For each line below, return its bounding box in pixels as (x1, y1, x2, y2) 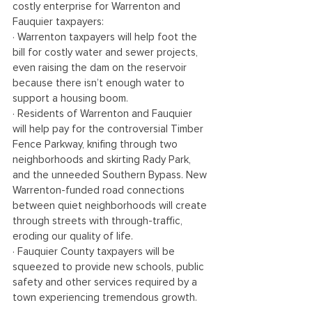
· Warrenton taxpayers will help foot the (13, 32, 200, 42)
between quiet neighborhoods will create (13, 201, 210, 211)
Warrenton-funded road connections (13, 185, 187, 196)
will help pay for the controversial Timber (13, 124, 206, 134)
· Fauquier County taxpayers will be (13, 247, 178, 257)
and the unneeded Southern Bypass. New (13, 170, 210, 180)
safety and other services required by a (13, 277, 200, 288)
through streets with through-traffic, (13, 216, 185, 226)
